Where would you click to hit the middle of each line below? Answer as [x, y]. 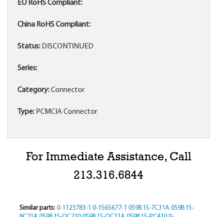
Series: [27, 69]
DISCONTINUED [67, 47]
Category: [33, 90]
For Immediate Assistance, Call [108, 157]
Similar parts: [37, 208]
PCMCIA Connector [66, 112]
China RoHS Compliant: [54, 25]
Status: [29, 47]
